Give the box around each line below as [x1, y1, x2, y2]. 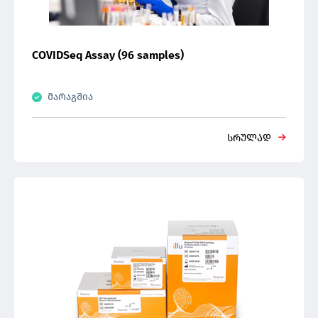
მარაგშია [48, 91, 93, 103]
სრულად [227, 132, 271, 144]
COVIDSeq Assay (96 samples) [32, 48, 184, 62]
